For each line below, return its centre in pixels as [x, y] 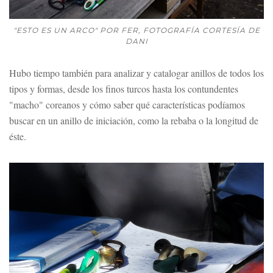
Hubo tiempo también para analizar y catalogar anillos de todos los [136, 73]
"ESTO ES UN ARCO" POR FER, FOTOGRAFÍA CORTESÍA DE [136, 30]
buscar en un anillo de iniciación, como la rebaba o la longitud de [134, 120]
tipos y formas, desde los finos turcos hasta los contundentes [124, 88]
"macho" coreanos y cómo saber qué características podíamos [127, 104]
